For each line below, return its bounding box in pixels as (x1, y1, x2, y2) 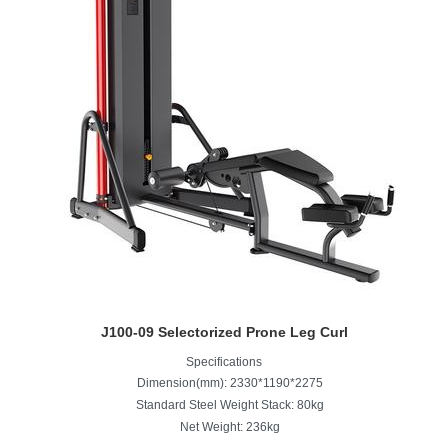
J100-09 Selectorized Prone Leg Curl (100, 323, 348, 340)
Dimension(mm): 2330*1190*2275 (137, 375, 323, 390)
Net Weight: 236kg (180, 419, 280, 434)
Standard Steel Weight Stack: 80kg (136, 397, 324, 412)
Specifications (186, 354, 262, 369)
